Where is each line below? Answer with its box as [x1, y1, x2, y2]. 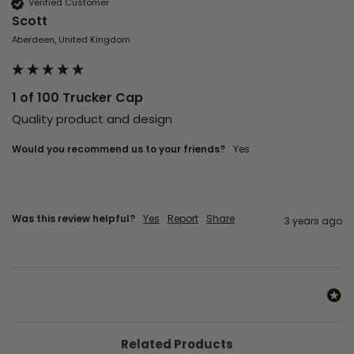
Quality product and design [12, 110, 175, 127]
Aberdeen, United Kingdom [12, 32, 130, 46]
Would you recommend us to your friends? [12, 141, 225, 156]
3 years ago [284, 213, 342, 228]
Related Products [121, 335, 233, 352]
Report [168, 211, 198, 225]
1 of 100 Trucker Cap [12, 88, 143, 107]
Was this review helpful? [12, 211, 135, 225]
